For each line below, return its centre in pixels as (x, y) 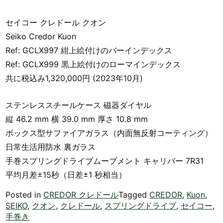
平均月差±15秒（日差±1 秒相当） (66, 174)
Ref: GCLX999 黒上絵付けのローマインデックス (93, 64)
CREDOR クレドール (81, 194)
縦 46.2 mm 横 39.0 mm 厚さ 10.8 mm (77, 119)
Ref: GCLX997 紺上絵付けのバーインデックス (89, 51)
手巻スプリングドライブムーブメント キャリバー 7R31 (105, 161)
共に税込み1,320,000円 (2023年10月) (74, 78)
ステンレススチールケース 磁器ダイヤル (79, 105)
